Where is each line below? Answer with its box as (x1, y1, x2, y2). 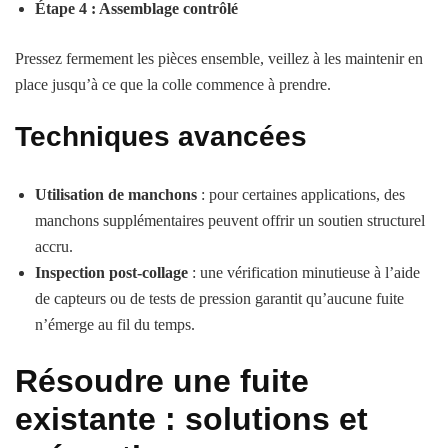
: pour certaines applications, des (197, 186, 405, 204)
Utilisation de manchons (35, 186, 197, 204)
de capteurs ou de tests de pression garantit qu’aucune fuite (35, 290, 404, 308)
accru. (35, 238, 73, 256)
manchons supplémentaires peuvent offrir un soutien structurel (35, 212, 425, 230)
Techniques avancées (15, 121, 307, 153)
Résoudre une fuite (15, 363, 309, 400)
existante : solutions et (15, 401, 368, 438)
